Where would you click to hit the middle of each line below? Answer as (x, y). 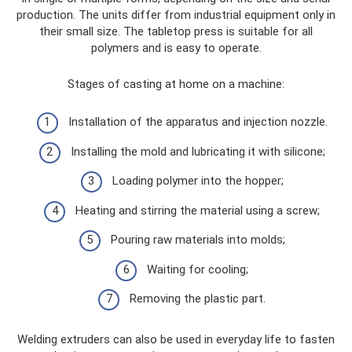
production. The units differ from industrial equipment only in (176, 15)
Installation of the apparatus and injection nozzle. (198, 122)
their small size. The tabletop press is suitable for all (176, 31)
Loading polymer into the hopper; (198, 181)
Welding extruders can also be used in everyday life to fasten (176, 339)
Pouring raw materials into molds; (198, 240)
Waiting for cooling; (198, 269)
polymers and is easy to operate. (176, 48)
